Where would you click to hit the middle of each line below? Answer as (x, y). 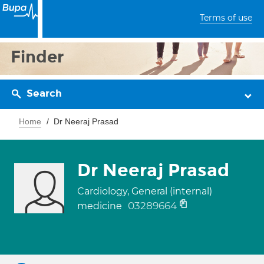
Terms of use (226, 18)
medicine (101, 206)
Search (44, 93)
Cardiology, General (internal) (145, 191)
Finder (37, 57)
